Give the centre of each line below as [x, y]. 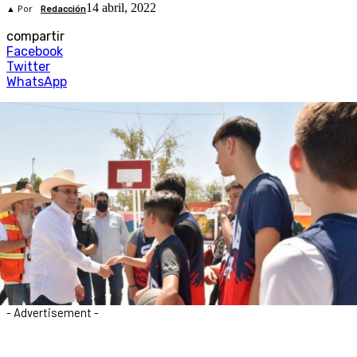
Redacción [63, 10]
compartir [35, 37]
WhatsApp [37, 82]
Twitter [28, 67]
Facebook [35, 52]
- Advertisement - [53, 312]
